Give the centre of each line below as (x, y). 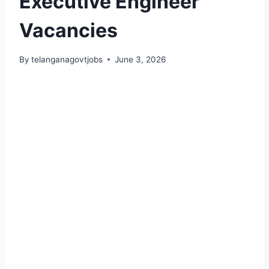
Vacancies (68, 30)
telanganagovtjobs (67, 59)
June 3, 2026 (141, 59)
